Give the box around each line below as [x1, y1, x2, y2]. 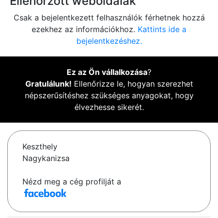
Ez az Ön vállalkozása [67, 67, 147, 77]
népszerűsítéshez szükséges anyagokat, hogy [24, 91, 194, 101]
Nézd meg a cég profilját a [22, 177, 121, 187]
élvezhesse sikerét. [74, 102, 144, 112]
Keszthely [22, 142, 57, 152]
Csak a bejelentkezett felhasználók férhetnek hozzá [13, 13, 205, 23]
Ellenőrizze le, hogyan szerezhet [71, 79, 193, 89]
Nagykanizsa [22, 153, 70, 163]
